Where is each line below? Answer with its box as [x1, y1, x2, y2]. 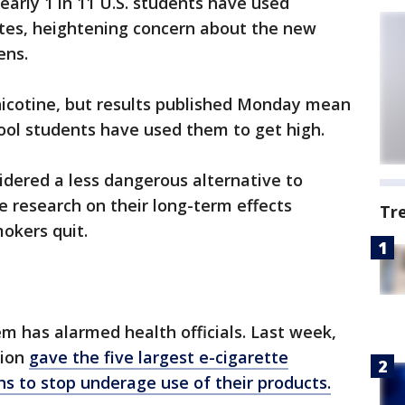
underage [80, 372, 156, 393]
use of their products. [156, 372, 331, 393]
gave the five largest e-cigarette [29, 346, 288, 368]
